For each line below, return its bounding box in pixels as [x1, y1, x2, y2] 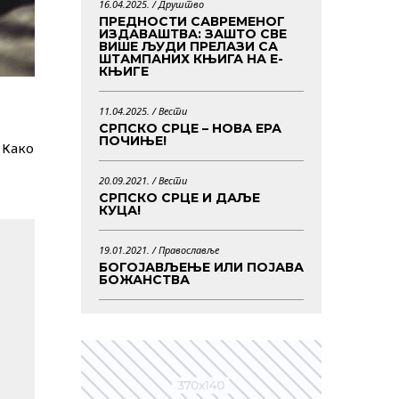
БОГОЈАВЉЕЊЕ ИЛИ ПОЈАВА [99, 259, 304, 276]
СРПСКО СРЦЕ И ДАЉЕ [99, 190, 260, 207]
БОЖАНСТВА [99, 272, 190, 289]
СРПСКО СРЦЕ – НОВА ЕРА [99, 120, 281, 137]
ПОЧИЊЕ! [99, 133, 167, 150]
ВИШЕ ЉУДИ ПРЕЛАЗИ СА [99, 38, 278, 55]
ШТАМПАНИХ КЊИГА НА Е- [99, 51, 283, 68]
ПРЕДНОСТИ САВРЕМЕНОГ [99, 13, 285, 30]
